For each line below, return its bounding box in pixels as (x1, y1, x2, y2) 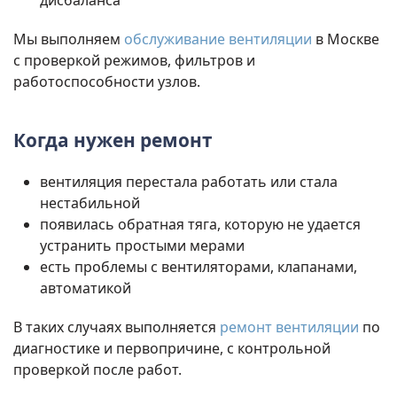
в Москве (312, 29, 379, 50)
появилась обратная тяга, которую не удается (40, 214, 361, 235)
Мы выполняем (13, 29, 124, 50)
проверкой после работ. (13, 360, 182, 380)
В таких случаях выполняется (13, 317, 220, 338)
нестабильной (40, 193, 140, 214)
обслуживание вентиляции (124, 29, 312, 50)
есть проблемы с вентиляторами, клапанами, (40, 257, 357, 277)
